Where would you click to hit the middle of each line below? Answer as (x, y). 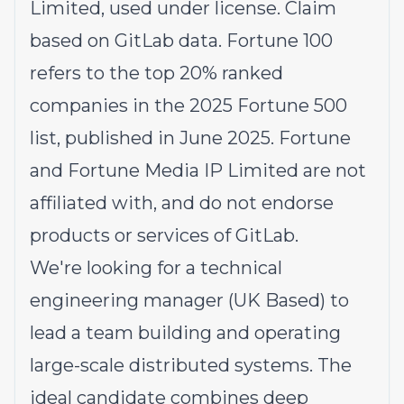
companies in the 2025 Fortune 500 (188, 106)
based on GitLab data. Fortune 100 (181, 41)
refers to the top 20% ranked (156, 73)
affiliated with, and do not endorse (182, 203)
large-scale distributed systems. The (191, 365)
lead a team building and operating (185, 333)
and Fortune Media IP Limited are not (198, 170)
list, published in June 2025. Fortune (190, 138)
